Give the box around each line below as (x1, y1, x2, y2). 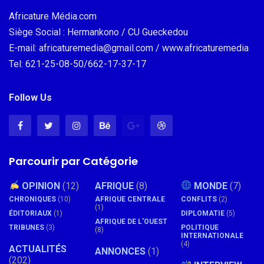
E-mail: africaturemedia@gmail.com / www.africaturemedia (9, 42, 249, 54)
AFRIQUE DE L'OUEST (95, 217, 167, 226)
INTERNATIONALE (181, 231, 243, 240)
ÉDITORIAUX (9, 209, 52, 217)
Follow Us (9, 91, 52, 103)
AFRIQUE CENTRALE (95, 194, 165, 203)
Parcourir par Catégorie (9, 153, 138, 169)
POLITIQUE (181, 223, 219, 232)
